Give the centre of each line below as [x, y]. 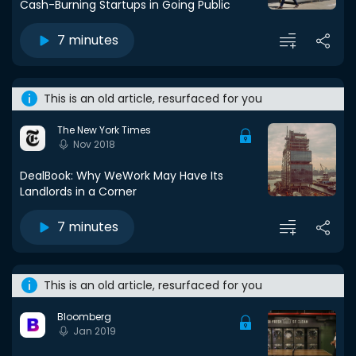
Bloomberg [84, 317]
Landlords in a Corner [78, 192]
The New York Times [104, 130]
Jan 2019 [95, 331]
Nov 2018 [94, 145]
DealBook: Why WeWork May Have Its [122, 176]
